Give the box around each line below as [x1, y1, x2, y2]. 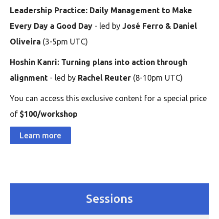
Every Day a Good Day [10, 21, 94, 30]
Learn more [20, 131, 61, 140]
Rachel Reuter [78, 73, 133, 82]
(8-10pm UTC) [133, 73, 183, 82]
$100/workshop [20, 109, 78, 118]
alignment [10, 73, 48, 82]
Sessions [86, 192, 133, 205]
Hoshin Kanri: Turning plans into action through [10, 57, 187, 66]
